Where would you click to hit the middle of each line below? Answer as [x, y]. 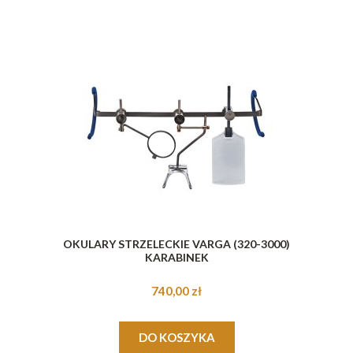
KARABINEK [176, 257]
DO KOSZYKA [176, 337]
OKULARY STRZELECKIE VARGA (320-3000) [176, 243]
